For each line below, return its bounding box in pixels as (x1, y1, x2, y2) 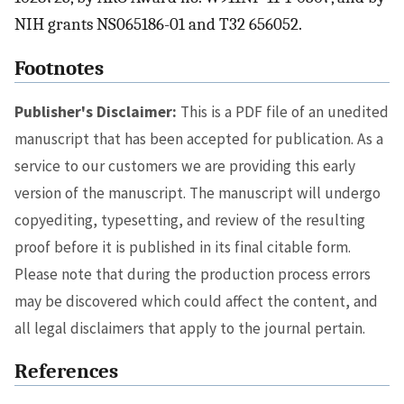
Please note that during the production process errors (14, 263, 371, 284)
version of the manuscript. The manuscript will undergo (14, 182, 381, 203)
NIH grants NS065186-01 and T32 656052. (14, 14, 302, 35)
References (14, 360, 118, 384)
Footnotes (14, 57, 104, 81)
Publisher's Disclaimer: (14, 101, 177, 122)
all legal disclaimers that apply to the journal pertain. (14, 317, 365, 338)
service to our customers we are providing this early (14, 155, 355, 176)
